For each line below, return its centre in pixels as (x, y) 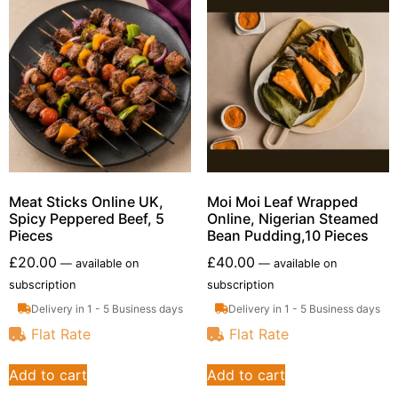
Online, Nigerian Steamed (292, 218)
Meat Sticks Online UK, (86, 201)
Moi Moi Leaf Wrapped (282, 201)
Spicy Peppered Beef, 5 (87, 218)
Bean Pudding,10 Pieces (287, 235)
